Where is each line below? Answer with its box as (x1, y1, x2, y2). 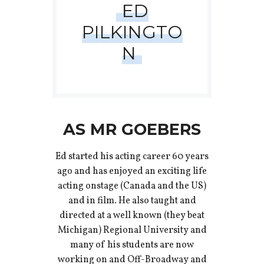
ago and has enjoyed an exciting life (57, 164, 207, 178)
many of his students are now (70, 238, 194, 252)
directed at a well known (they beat (60, 209, 204, 222)
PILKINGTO (81, 21, 183, 43)
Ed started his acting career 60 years (55, 150, 209, 163)
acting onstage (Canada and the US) (58, 179, 206, 193)
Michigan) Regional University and (57, 223, 207, 237)
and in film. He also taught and (68, 194, 196, 207)
